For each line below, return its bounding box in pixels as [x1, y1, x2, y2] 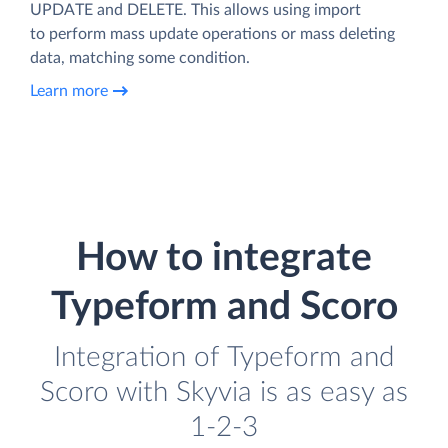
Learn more [30, 83, 108, 100]
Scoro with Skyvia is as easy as [40, 377, 408, 407]
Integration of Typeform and [54, 342, 394, 372]
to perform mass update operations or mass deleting [30, 25, 395, 42]
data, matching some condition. [30, 49, 250, 66]
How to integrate [76, 238, 372, 278]
